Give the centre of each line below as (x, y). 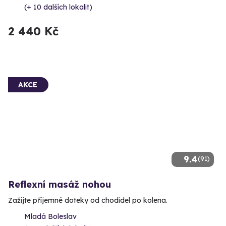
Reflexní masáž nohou (60, 184)
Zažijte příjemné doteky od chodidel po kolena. (88, 200)
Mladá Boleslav (50, 216)
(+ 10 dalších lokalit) (58, 7)
